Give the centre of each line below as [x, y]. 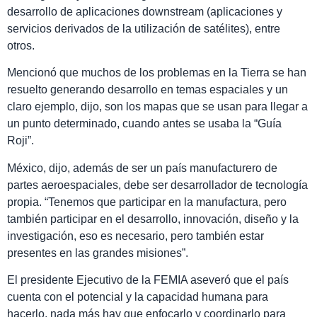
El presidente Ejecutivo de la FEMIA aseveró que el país [148, 280]
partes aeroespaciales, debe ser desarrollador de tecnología [157, 185]
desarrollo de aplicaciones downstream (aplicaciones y [145, 12]
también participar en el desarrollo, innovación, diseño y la [153, 219]
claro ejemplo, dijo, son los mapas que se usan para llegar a [157, 107]
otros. [21, 46]
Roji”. [21, 141]
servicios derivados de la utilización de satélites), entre [144, 29]
